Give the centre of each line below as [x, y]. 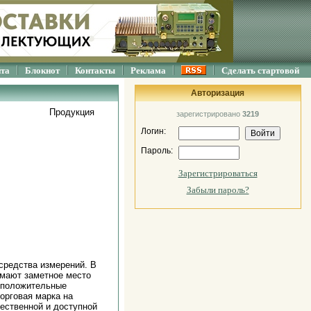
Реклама [148, 70]
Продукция [72, 112]
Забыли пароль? [218, 190]
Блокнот [42, 70]
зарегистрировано [209, 114]
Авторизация [218, 93]
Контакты [95, 70]
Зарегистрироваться [218, 173]
